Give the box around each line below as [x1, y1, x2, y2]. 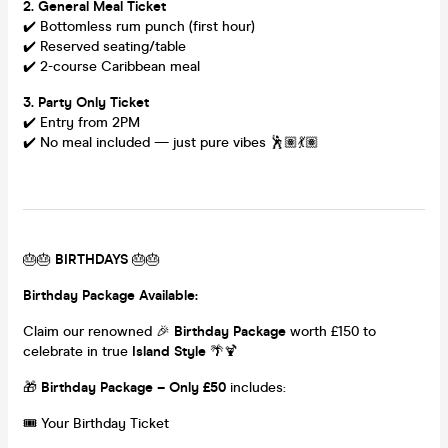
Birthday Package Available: [23, 286, 198, 304]
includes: [226, 378, 286, 396]
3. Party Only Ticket [23, 93, 149, 111]
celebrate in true [23, 342, 132, 360]
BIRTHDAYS [55, 250, 128, 268]
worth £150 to [286, 322, 376, 340]
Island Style [132, 342, 206, 360]
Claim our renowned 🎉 [23, 322, 174, 340]
